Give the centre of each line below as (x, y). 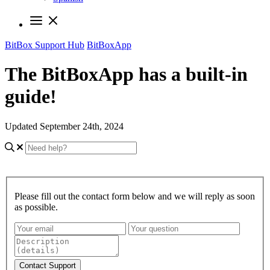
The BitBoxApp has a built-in (126, 74)
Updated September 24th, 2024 (64, 126)
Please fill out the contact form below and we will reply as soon (135, 196)
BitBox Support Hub (45, 45)
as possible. (36, 207)
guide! (31, 97)
